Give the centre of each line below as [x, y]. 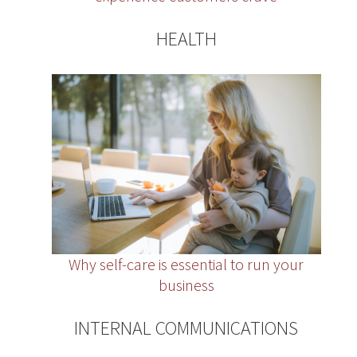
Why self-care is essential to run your [186, 264]
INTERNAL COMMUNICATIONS [186, 328]
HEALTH [186, 39]
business [186, 284]
